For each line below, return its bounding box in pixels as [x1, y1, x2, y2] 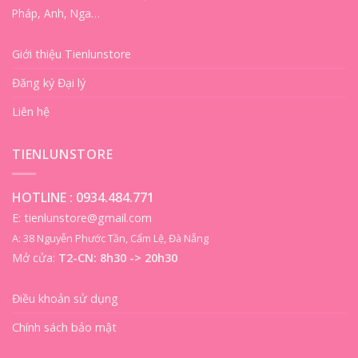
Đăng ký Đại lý [12, 74, 86, 90]
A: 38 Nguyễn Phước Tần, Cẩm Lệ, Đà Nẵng [12, 231, 209, 246]
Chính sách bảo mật [12, 319, 117, 335]
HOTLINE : [12, 189, 76, 207]
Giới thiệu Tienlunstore [12, 46, 131, 62]
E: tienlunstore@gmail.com [12, 210, 152, 226]
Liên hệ [12, 103, 50, 119]
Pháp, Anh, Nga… [12, 5, 100, 21]
